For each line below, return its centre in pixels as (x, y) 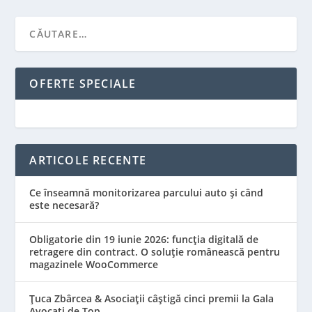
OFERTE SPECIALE (83, 84)
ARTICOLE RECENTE (88, 161)
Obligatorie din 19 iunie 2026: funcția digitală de (144, 240)
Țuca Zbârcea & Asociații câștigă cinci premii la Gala (152, 299)
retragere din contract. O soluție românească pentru (155, 252)
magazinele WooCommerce (94, 265)
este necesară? (64, 205)
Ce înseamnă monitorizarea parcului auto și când (147, 193)
